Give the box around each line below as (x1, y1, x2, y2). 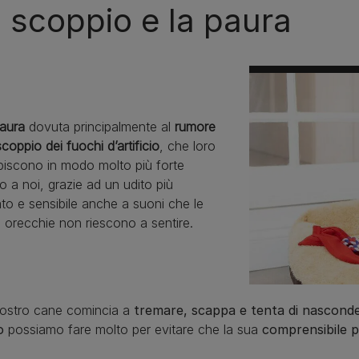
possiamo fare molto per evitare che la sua (4, 321, 262, 337)
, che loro (159, 138, 216, 155)
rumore (175, 119, 216, 135)
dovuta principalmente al (25, 119, 175, 135)
